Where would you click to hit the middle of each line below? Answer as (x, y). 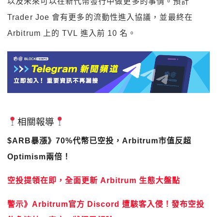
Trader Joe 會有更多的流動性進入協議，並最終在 (100, 17)
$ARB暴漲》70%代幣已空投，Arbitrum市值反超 (99, 140)
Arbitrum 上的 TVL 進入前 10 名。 (72, 33)
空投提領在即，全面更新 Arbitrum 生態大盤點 (94, 180)
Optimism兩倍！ (39, 156)
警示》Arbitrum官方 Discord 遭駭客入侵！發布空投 (106, 204)
